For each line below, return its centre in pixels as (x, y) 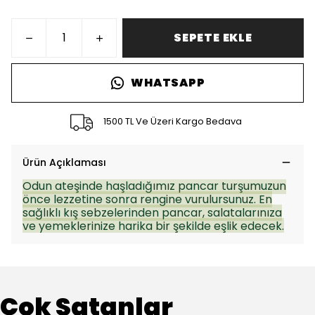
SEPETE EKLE (213, 38)
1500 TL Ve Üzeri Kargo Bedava (173, 121)
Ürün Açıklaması (64, 162)
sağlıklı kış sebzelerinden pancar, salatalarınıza (152, 213)
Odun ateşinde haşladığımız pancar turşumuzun (154, 186)
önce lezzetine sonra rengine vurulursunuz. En (147, 199)
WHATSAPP (168, 83)
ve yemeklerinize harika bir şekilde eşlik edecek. (153, 226)
